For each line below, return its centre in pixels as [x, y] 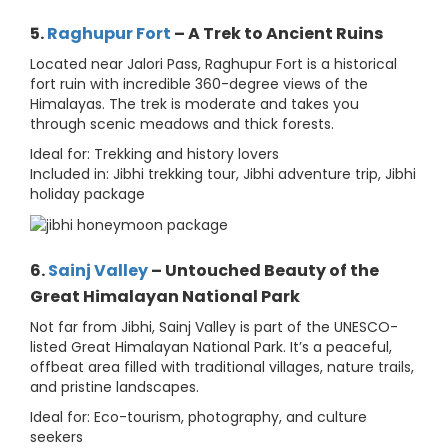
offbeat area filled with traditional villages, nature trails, [222, 367]
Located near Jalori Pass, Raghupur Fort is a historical [213, 64]
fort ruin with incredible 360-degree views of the [199, 84]
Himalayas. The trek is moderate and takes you [194, 104]
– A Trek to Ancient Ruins [277, 34]
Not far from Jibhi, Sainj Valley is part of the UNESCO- [214, 327]
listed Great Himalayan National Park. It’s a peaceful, [211, 347]
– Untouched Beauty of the [263, 271]
